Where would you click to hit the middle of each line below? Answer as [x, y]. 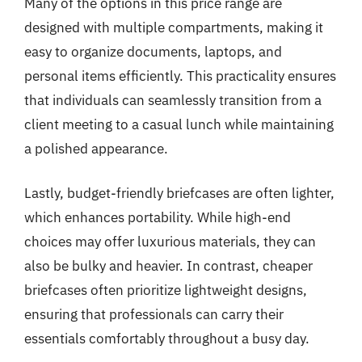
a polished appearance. [96, 148]
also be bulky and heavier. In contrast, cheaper [168, 266]
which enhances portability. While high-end [158, 217]
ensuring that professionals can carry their [154, 314]
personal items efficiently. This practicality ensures [180, 76]
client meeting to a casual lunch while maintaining [179, 124]
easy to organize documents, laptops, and [153, 51]
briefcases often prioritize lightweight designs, [166, 290]
